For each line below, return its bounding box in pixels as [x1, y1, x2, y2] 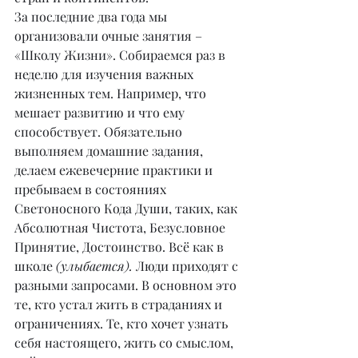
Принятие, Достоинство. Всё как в [14, 238, 227, 256]
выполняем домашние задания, [14, 142, 206, 160]
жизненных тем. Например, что [14, 85, 209, 102]
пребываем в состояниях [14, 181, 169, 198]
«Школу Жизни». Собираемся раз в [14, 46, 229, 64]
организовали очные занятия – [14, 27, 205, 45]
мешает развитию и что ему [14, 104, 188, 121]
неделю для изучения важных [14, 66, 197, 83]
